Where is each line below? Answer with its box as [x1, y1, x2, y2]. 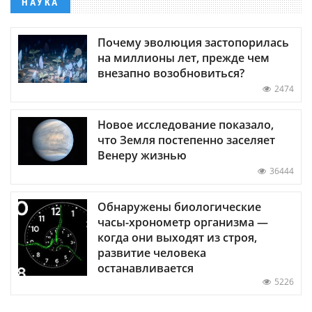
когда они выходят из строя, [97, 229, 257, 245]
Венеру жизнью [97, 147, 187, 163]
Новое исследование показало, [97, 116, 274, 132]
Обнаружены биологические [97, 198, 261, 214]
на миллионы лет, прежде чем [97, 49, 270, 65]
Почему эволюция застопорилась [97, 34, 289, 50]
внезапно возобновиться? [97, 65, 244, 81]
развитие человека [97, 244, 206, 260]
